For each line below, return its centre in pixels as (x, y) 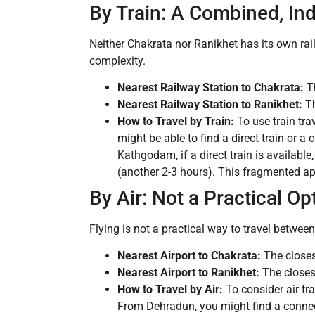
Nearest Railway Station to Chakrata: (211, 88)
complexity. (117, 60)
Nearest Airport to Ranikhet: (188, 273)
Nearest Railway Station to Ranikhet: (210, 105)
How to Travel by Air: (170, 290)
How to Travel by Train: (176, 122)
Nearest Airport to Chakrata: (189, 256)
